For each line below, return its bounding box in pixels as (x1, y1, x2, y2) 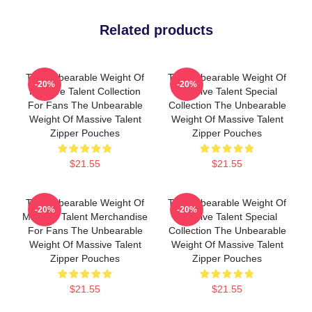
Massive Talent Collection (29, 86, 141, 97)
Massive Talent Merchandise (22, 211, 148, 222)
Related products (99, 22, 213, 38)
